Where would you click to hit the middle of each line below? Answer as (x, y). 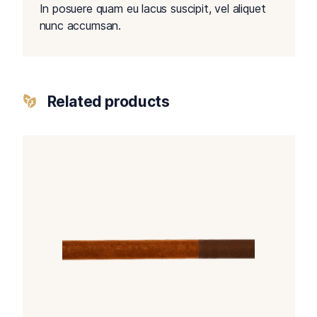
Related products (108, 102)
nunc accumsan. (80, 26)
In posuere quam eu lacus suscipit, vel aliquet (152, 9)
